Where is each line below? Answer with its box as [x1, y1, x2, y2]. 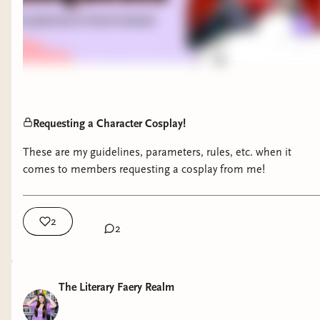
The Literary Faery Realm [59, 280, 174, 294]
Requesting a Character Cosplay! [33, 116, 186, 130]
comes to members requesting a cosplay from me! [23, 162, 265, 176]
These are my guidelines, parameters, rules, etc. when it [23, 145, 291, 159]
